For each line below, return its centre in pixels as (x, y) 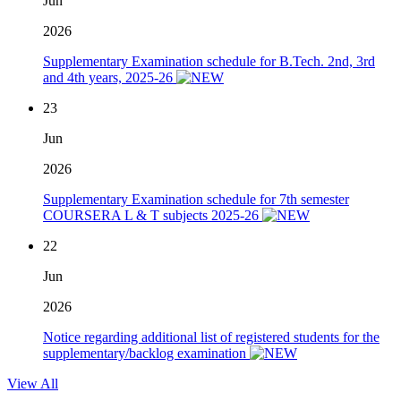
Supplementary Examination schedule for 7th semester (196, 200)
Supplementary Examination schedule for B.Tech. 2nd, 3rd (209, 62)
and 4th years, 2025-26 (110, 78)
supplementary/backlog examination (146, 354)
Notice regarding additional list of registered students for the (211, 337)
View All (33, 384)
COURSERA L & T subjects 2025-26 (153, 216)
